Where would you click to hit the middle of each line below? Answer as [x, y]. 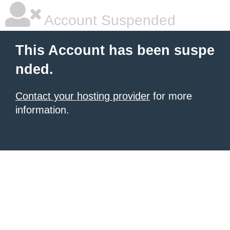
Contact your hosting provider [83, 96]
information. [42, 110]
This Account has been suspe [115, 50]
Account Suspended [108, 20]
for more [171, 96]
